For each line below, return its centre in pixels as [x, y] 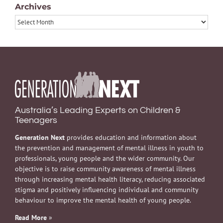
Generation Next [40, 137]
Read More [31, 217]
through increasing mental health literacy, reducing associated [110, 179]
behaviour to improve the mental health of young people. [103, 200]
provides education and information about [131, 137]
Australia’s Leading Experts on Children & [98, 110]
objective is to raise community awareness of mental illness [105, 168]
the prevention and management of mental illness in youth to [109, 148]
